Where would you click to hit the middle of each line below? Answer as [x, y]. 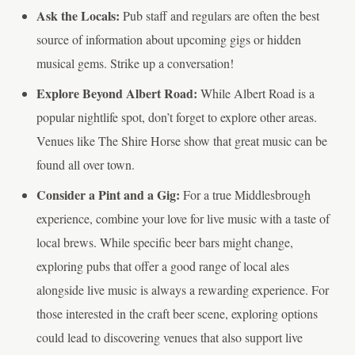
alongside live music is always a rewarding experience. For [182, 290]
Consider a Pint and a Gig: [108, 195]
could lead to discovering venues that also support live [169, 337]
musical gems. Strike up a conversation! [135, 63]
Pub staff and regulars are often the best [219, 15]
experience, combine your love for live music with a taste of [183, 218]
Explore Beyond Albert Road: [116, 93]
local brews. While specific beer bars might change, [164, 242]
